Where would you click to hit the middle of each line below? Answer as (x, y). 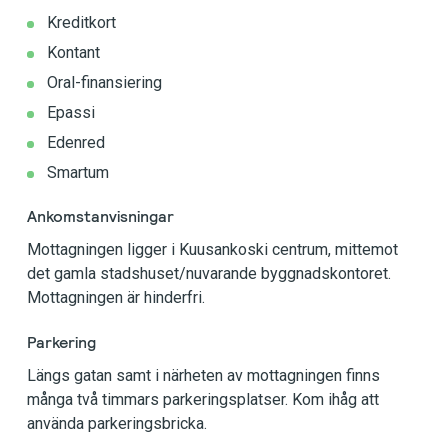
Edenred (76, 142)
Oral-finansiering (104, 82)
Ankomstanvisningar (100, 216)
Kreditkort (81, 22)
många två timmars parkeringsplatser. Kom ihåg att (203, 399)
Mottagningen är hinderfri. (116, 297)
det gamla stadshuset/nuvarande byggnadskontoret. (209, 273)
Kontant (73, 52)
